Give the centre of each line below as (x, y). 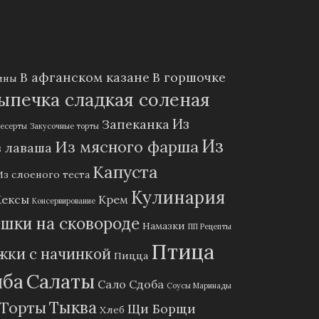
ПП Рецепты (210, 227)
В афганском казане (85, 78)
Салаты (61, 282)
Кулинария (178, 198)
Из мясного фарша (127, 147)
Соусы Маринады (199, 286)
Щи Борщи (162, 309)
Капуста (125, 172)
